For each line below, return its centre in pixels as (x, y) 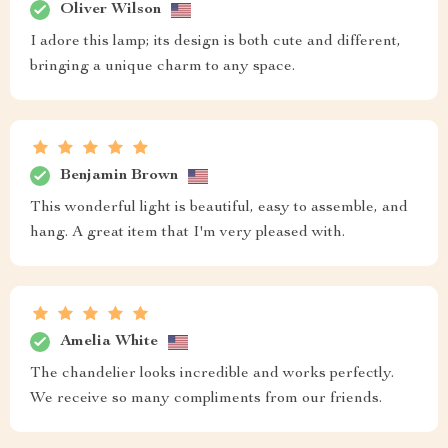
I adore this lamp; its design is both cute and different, (215, 42)
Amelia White (109, 341)
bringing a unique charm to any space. (162, 67)
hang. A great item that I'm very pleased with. (187, 233)
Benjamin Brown (119, 175)
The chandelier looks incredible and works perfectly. (212, 374)
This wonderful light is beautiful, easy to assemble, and (219, 208)
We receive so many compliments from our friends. (206, 399)
